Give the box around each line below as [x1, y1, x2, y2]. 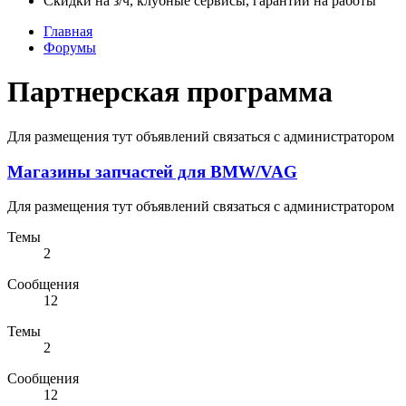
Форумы [43, 40, 96, 55]
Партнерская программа [7, 75, 333, 109]
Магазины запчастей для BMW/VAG [7, 161, 297, 181]
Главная [43, 24, 92, 39]
